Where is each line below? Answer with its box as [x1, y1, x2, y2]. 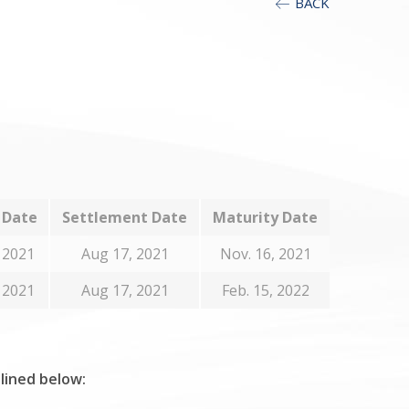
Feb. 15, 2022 [221, 280, 309, 300]
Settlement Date [62, 207, 187, 227]
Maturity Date [213, 207, 318, 227]
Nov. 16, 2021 [219, 244, 311, 264]
